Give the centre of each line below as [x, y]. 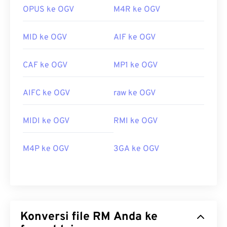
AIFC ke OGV [46, 93]
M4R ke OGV [137, 10]
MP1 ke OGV [136, 66]
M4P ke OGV [46, 149]
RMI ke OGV [136, 121]
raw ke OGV [135, 93]
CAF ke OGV [45, 66]
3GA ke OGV [136, 149]
